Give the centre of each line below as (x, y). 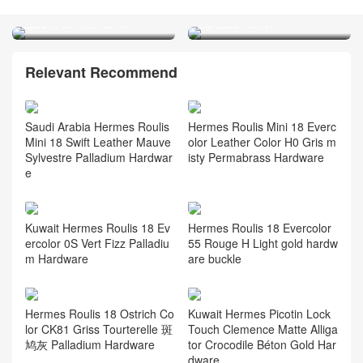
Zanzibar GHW (236, 24)
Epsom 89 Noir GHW (75, 24)
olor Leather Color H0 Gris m (262, 142)
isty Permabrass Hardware (256, 158)
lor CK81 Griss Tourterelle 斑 (99, 329)
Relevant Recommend (101, 73)
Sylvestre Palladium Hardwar (99, 158)
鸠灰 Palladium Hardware (90, 344)
